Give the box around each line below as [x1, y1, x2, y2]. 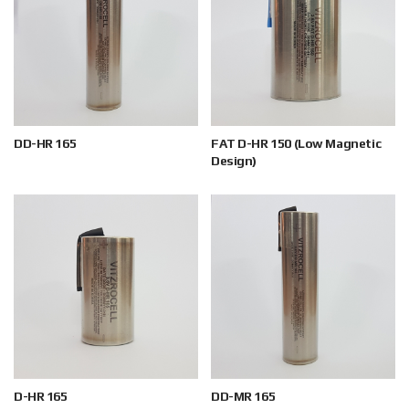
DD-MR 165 [211, 389, 276, 404]
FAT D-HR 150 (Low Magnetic [211, 136, 382, 151]
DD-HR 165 [14, 136, 77, 151]
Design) [211, 153, 257, 168]
